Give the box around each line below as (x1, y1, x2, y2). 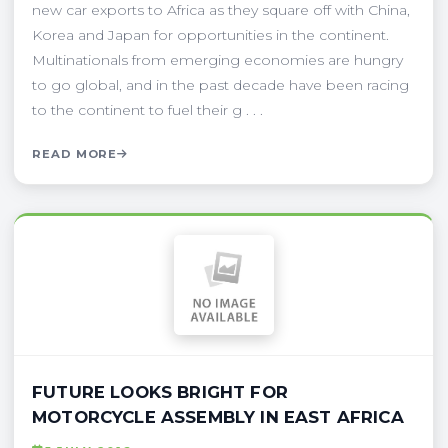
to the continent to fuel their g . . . (32, 100, 263, 119)
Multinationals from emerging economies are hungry (32, 50, 403, 69)
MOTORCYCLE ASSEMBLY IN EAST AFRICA (32, 406, 404, 427)
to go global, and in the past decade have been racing (32, 75, 409, 94)
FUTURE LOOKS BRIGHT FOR (32, 381, 288, 402)
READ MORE (32, 146, 118, 161)
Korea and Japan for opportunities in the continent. (32, 25, 389, 44)
